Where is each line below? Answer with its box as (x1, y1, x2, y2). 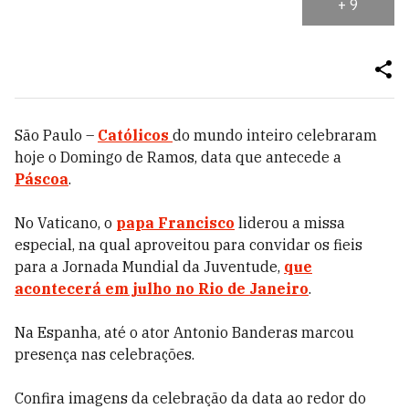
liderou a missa (235, 214, 345, 232)
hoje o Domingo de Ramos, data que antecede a (15, 148, 341, 166)
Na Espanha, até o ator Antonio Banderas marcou (15, 323, 354, 341)
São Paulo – (15, 126, 98, 144)
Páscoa (15, 170, 68, 188)
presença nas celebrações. (15, 345, 194, 363)
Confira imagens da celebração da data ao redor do (15, 389, 366, 407)
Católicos (98, 126, 173, 144)
